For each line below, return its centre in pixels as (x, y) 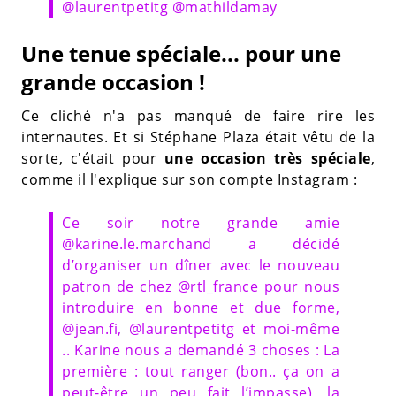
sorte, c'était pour (93, 158)
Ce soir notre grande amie (201, 222)
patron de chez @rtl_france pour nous (201, 286)
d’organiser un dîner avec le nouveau (201, 265)
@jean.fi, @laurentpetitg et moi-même (201, 328)
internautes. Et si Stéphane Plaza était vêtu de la (198, 137)
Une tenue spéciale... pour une (181, 53)
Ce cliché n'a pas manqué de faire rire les (198, 115)
